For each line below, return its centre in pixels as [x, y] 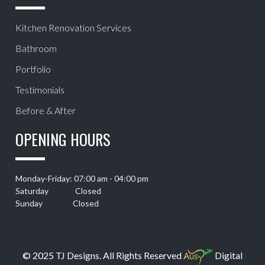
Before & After [46, 111]
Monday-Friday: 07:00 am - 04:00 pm [82, 179]
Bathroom [36, 49]
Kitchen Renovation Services [74, 28]
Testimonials [40, 90]
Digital [228, 256]
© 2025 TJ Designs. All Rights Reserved [103, 256]
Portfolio [33, 69]
